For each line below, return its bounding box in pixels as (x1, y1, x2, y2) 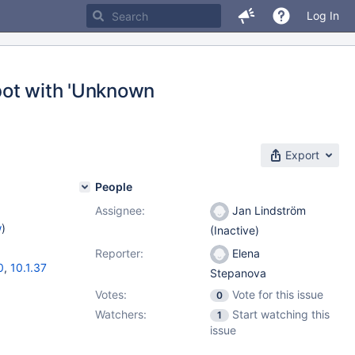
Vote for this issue (232, 288, 323, 301)
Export (285, 148, 319, 162)
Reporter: (95, 246, 143, 260)
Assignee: (95, 204, 145, 217)
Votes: (95, 288, 127, 301)
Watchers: (95, 307, 147, 321)
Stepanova (210, 266, 266, 281)
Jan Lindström (229, 204, 306, 217)
